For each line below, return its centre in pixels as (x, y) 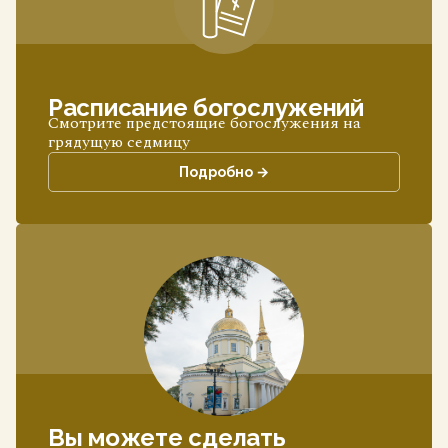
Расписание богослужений (206, 107)
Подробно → (224, 172)
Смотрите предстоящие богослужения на (204, 123)
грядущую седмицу (119, 142)
